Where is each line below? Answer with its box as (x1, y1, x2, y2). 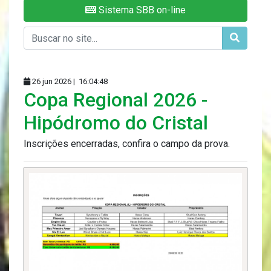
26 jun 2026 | (30, 77, 77, 87)
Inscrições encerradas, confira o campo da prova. (24, 138, 230, 150)
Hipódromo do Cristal (24, 111, 208, 135)
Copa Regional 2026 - (24, 88, 207, 112)
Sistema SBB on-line (96, 4, 186, 16)
